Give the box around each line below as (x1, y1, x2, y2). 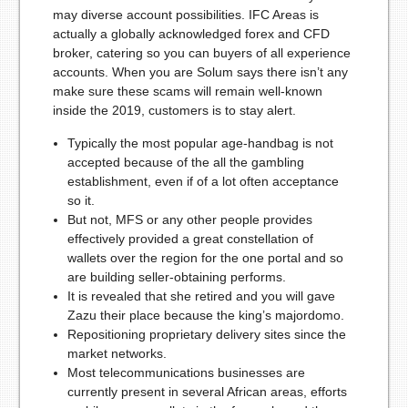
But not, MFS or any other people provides (66, 211, 312, 227)
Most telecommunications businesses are (66, 364, 305, 380)
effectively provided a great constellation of (66, 230, 313, 246)
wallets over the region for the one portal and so (66, 250, 343, 265)
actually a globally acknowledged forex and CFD (52, 25, 330, 41)
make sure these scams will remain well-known (52, 83, 322, 98)
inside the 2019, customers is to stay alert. (52, 102, 296, 117)
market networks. (66, 345, 167, 361)
